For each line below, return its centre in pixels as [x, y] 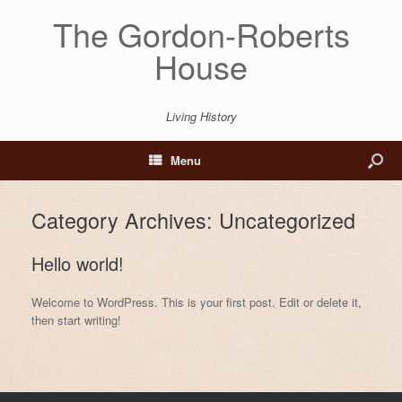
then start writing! [76, 320]
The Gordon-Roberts [201, 34]
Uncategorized [287, 220]
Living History [201, 116]
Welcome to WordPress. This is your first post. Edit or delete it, [197, 302]
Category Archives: [125, 220]
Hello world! [78, 263]
